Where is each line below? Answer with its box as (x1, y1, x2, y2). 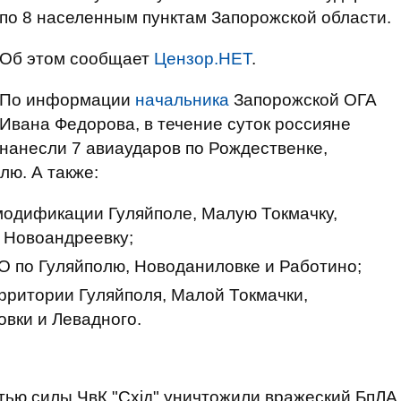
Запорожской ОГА (229, 90, 377, 109)
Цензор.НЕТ (154, 49, 252, 68)
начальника (135, 90, 229, 109)
